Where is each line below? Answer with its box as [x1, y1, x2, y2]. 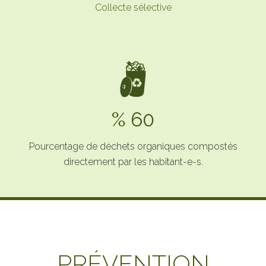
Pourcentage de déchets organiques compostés [28, 140, 237, 152]
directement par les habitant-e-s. [63, 156, 203, 167]
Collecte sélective [94, 1, 172, 13]
